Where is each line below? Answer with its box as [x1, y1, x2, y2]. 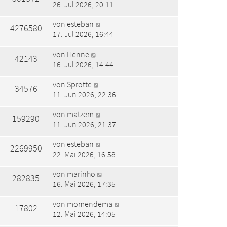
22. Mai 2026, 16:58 [53, 148, 116, 159]
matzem [67, 108, 94, 119]
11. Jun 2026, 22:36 [53, 89, 116, 99]
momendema [67, 199, 112, 209]
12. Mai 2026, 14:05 [53, 209, 116, 219]
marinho [67, 169, 95, 179]
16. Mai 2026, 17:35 [53, 179, 116, 189]
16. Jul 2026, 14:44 [53, 59, 113, 69]
